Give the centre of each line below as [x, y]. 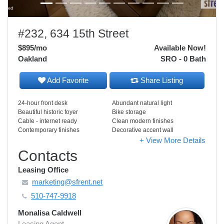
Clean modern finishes [143, 121]
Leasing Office [43, 170]
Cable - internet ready [47, 121]
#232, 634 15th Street [73, 33]
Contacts [48, 155]
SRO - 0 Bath [183, 59]
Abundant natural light [142, 103]
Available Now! [180, 48]
